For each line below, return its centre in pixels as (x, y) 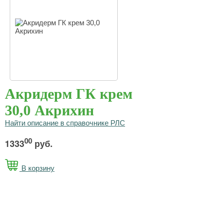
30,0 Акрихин (49, 110)
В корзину (37, 168)
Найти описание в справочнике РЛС (65, 123)
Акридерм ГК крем (69, 94)
